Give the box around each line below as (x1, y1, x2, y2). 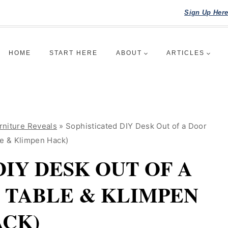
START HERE (49, 49, 98, 56)
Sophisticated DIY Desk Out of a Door (66, 121, 207, 131)
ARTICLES (166, 49, 205, 56)
